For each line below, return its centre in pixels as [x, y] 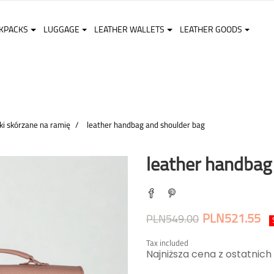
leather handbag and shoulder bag [146, 125]
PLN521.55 [231, 220]
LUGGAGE [61, 30]
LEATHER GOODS [211, 30]
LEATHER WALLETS [130, 30]
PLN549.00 [172, 220]
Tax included [167, 244]
